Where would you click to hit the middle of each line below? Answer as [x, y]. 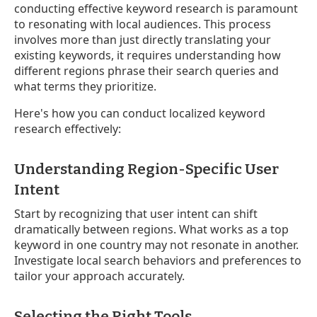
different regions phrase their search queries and [146, 70]
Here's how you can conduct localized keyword [140, 113]
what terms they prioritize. [85, 86]
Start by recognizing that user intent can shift [136, 213]
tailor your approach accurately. [99, 276]
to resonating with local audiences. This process [143, 24]
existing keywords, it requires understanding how [148, 55]
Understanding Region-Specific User [146, 169]
